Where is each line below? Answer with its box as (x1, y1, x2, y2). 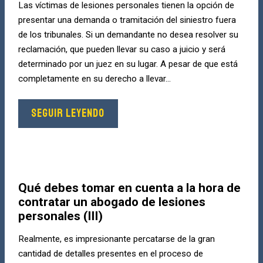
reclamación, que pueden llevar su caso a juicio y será (18, 43, 225, 55)
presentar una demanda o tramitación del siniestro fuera (18, 14, 236, 25)
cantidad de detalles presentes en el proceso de (18, 248, 203, 259)
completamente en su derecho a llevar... (18, 73, 171, 84)
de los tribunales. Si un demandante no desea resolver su (18, 29, 238, 40)
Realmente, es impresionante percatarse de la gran (18, 234, 215, 245)
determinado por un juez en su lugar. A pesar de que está (18, 58, 238, 69)
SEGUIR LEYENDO (31, 106, 104, 121)
